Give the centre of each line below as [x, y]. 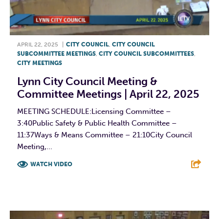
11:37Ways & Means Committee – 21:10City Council [105, 135]
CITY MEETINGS [40, 63]
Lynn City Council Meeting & [87, 81]
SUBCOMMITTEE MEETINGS [56, 54]
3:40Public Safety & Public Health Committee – [97, 123]
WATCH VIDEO [51, 164]
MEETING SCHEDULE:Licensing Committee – [94, 111]
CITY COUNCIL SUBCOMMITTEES [146, 54]
